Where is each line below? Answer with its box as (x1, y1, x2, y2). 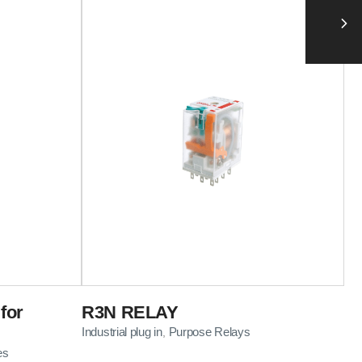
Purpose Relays (168, 324, 250, 339)
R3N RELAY (82, 301, 179, 322)
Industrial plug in (82, 324, 162, 339)
